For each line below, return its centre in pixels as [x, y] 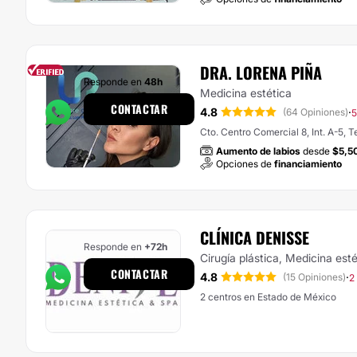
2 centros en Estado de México [268, 297]
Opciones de [245, 164]
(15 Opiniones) [314, 277]
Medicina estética [246, 93]
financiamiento [308, 164]
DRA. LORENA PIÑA [261, 73]
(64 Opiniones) [316, 112]
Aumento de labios [258, 151]
